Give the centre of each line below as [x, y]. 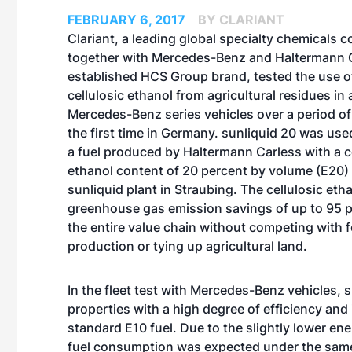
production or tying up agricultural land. [187, 246]
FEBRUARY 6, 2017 [126, 20]
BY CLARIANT [241, 20]
